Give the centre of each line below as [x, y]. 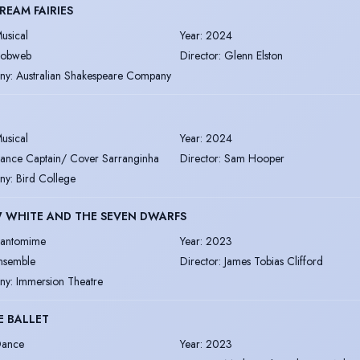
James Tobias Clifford [274, 261]
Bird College [46, 178]
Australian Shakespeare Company [94, 75]
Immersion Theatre [59, 281]
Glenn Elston [254, 55]
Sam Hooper [254, 158]
